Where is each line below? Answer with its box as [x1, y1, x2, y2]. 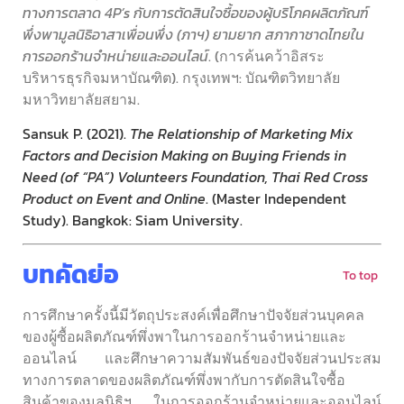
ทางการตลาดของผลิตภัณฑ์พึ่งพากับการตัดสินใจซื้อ [23, 369, 345, 391]
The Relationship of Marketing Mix [130, 122, 353, 144]
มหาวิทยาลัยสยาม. [23, 87, 140, 110]
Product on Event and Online [23, 187, 206, 209]
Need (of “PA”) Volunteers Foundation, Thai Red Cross [23, 165, 368, 188]
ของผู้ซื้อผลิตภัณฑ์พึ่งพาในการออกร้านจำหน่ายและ [23, 326, 346, 348]
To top [342, 264, 378, 285]
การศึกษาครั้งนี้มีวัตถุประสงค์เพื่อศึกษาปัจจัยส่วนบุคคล [23, 304, 364, 326]
